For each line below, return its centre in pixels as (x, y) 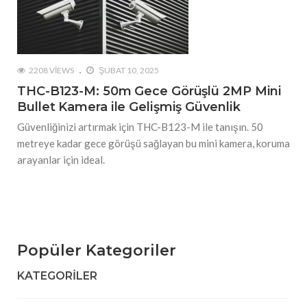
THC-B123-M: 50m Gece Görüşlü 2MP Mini (150, 91)
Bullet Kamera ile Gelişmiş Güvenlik (129, 107)
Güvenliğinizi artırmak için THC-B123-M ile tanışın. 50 (140, 127)
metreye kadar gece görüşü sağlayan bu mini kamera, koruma (153, 144)
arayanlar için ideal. (61, 160)
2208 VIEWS (51, 71)
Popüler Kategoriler (97, 251)
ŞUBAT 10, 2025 (128, 71)
